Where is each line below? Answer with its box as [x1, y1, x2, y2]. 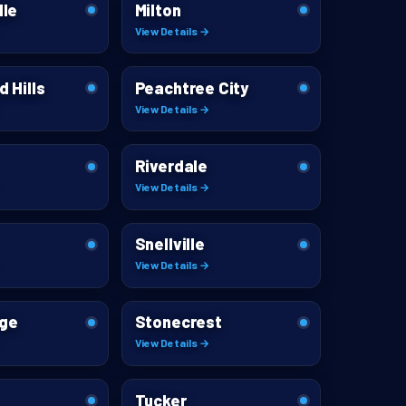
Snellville [134, 234, 205, 255]
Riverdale [134, 156, 208, 177]
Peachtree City [134, 77, 249, 98]
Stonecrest [134, 312, 222, 333]
